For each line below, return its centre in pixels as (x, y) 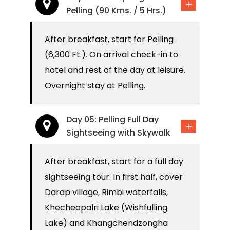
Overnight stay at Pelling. (95, 86)
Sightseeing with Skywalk (118, 133)
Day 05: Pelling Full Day (112, 120)
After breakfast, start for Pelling (109, 40)
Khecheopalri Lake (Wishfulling (106, 208)
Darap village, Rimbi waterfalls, (106, 193)
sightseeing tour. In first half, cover (114, 177)
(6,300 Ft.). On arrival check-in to (111, 55)
